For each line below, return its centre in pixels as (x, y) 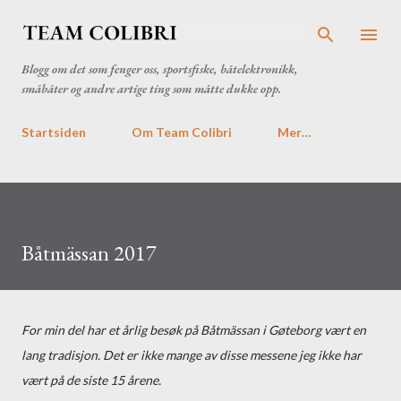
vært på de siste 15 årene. (91, 380)
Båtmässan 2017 (89, 253)
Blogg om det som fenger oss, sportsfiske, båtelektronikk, (160, 69)
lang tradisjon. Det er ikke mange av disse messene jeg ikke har (192, 355)
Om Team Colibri (182, 132)
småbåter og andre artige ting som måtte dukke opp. (152, 89)
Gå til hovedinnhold (200, 22)
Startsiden (54, 132)
